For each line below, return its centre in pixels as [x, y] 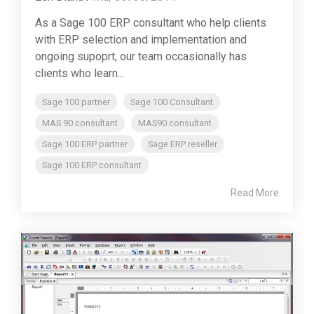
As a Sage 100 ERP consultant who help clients [151, 23]
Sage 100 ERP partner [85, 144]
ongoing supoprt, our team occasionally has [141, 57]
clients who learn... [80, 74]
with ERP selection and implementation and [141, 40]
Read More [255, 193]
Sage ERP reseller [183, 144]
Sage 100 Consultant [172, 102]
